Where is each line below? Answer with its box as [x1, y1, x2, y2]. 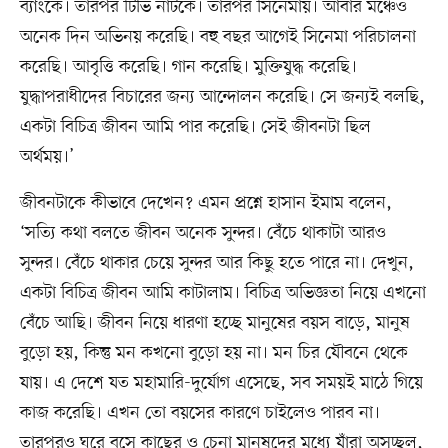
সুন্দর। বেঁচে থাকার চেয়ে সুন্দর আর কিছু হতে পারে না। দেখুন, [19, 250, 414, 275]
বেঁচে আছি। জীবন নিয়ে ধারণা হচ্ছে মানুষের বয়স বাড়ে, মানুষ [19, 310, 410, 335]
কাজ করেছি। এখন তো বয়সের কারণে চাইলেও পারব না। [19, 400, 380, 425]
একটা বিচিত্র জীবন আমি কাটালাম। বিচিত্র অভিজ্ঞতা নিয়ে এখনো [19, 280, 426, 305]
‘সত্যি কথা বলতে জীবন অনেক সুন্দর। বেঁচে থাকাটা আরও [19, 220, 386, 245]
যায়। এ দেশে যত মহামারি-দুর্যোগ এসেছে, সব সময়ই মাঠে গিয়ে [19, 370, 423, 395]
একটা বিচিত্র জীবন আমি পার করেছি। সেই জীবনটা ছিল [19, 114, 371, 139]
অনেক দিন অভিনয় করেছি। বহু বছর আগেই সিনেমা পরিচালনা [19, 24, 416, 49]
